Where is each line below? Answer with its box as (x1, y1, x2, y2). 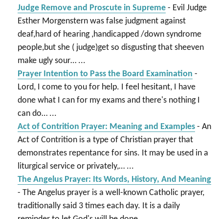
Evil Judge (172, 3, 207, 13)
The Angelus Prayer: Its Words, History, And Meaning (17, 175, 211, 184)
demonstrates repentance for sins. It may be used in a (17, 148, 208, 158)
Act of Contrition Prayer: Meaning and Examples (17, 122, 195, 131)
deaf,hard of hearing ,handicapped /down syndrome (17, 29, 201, 39)
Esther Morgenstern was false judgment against (17, 16, 186, 26)
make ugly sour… (17, 56, 78, 66)
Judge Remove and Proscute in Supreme (17, 3, 166, 13)
